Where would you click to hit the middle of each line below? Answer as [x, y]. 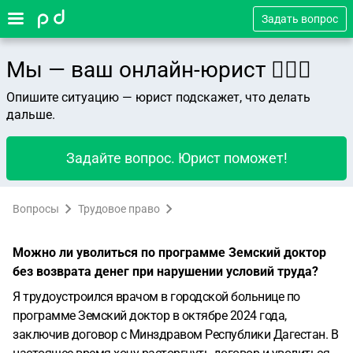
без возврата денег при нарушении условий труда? [165, 271]
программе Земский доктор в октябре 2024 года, [150, 316]
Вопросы [36, 209]
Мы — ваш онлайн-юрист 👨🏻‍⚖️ [159, 70]
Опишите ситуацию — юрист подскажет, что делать [158, 97]
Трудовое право [119, 209]
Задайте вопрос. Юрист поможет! [176, 158]
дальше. [31, 115]
